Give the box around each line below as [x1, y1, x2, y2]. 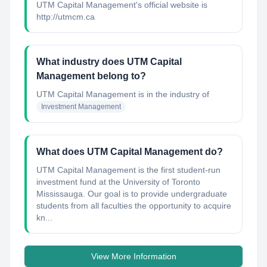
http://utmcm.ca [36, 12, 95, 21]
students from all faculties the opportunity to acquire [36, 201, 231, 210]
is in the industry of [136, 89, 209, 99]
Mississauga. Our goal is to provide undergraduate [36, 189, 227, 198]
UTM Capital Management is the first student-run [36, 165, 221, 175]
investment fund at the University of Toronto [36, 177, 200, 187]
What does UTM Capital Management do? [36, 147, 223, 157]
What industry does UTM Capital [36, 57, 182, 67]
